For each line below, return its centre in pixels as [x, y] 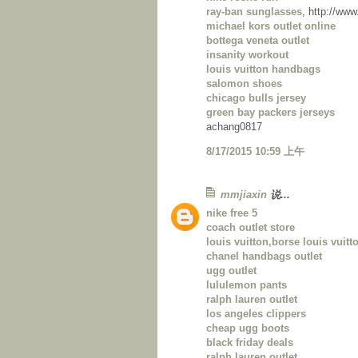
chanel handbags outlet [264, 257]
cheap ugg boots [248, 328]
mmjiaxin [244, 195]
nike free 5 [232, 213]
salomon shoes [244, 84]
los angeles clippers [256, 314]
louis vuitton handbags [263, 70]
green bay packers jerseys [270, 113]
